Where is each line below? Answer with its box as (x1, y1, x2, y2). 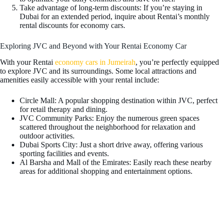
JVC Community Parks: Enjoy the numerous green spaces (20, 113, 199, 122)
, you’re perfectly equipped (136, 57, 219, 66)
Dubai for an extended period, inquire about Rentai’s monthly (20, 12, 210, 21)
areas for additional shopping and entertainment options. (20, 166, 192, 175)
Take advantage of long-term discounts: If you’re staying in (20, 3, 202, 12)
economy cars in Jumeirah (55, 57, 136, 66)
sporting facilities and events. (20, 149, 109, 158)
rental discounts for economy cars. (20, 21, 125, 29)
